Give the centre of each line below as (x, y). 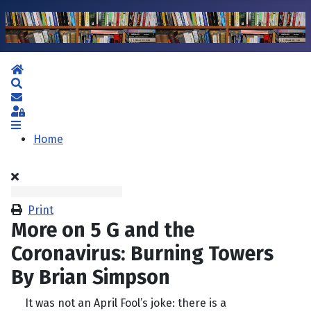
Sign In (42, 111)
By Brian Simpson (91, 278)
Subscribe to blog (66, 97)
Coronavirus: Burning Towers (142, 254)
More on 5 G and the (103, 230)
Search (40, 83)
